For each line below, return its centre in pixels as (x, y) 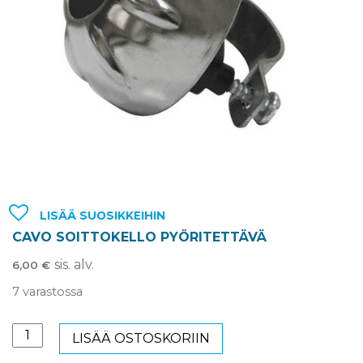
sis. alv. (74, 264)
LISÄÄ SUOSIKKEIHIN (102, 216)
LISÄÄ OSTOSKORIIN (141, 339)
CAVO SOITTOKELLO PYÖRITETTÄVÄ (139, 237)
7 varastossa (47, 291)
